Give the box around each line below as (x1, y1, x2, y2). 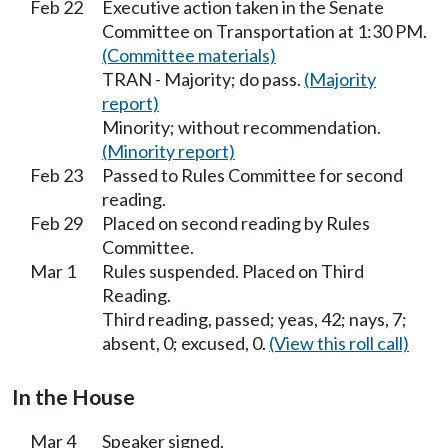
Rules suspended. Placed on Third (102, 259, 364, 282)
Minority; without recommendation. (102, 115, 381, 138)
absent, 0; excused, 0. (102, 331, 269, 354)
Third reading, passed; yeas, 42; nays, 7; (102, 307, 407, 330)
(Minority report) (102, 139, 235, 162)
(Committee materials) (102, 43, 276, 66)
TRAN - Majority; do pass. (102, 67, 304, 90)
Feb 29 (30, 211, 83, 234)
